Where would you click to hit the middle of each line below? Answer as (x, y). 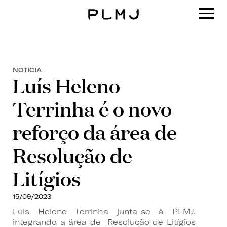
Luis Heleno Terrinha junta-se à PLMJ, (104, 211)
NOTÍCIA (27, 70)
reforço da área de (95, 132)
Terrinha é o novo (92, 108)
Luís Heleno (66, 85)
